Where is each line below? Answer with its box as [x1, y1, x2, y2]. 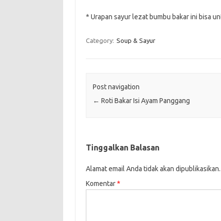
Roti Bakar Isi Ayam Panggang [99, 96, 190, 105]
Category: [85, 37, 115, 44]
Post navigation [92, 82, 140, 91]
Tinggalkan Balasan [85, 143, 159, 152]
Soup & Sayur [116, 37, 155, 44]
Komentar [85, 179, 117, 187]
